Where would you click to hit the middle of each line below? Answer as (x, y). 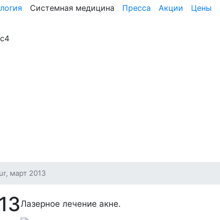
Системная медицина (72, 8)
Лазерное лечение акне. (71, 203)
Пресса (137, 8)
